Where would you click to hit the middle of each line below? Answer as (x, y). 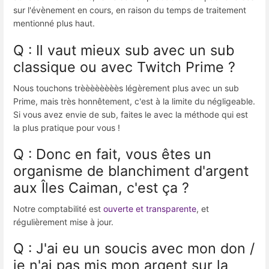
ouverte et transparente (150, 208)
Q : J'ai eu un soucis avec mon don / (134, 249)
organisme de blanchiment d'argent (131, 171)
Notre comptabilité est (58, 208)
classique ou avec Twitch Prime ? (124, 67)
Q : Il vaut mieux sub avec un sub (124, 50)
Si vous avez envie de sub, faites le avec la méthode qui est (131, 114)
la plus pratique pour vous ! (67, 127)
